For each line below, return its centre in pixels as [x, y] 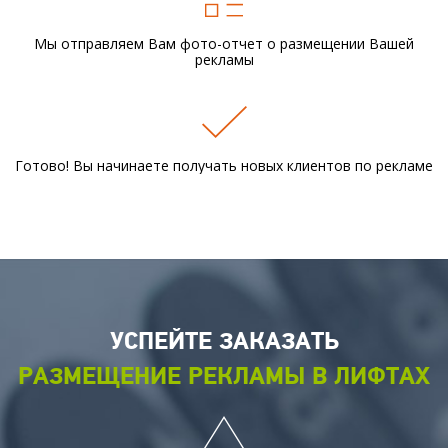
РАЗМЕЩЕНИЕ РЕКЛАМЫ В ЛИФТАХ [224, 376]
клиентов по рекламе [358, 165]
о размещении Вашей [340, 43]
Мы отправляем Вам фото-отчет [150, 43]
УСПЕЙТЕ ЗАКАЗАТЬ [224, 341]
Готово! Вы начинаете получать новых [149, 165]
